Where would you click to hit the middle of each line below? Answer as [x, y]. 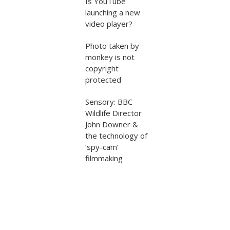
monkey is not [110, 57]
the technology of [116, 136]
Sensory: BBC [109, 102]
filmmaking [104, 158]
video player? [109, 24]
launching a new [113, 12]
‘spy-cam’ [102, 147]
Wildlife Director [113, 113]
